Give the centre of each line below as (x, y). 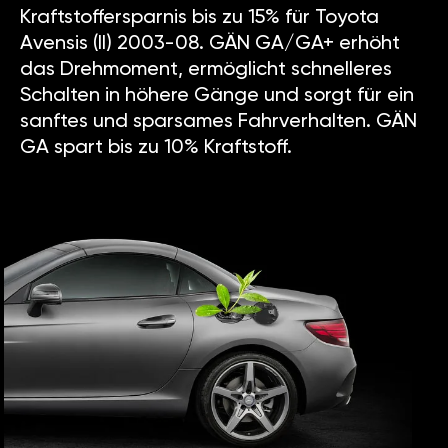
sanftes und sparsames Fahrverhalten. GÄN (218, 122)
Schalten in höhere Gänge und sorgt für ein (217, 96)
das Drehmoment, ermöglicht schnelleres (206, 70)
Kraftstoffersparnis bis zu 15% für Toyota (199, 18)
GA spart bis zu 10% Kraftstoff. (156, 148)
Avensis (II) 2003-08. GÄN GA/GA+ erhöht (210, 44)
